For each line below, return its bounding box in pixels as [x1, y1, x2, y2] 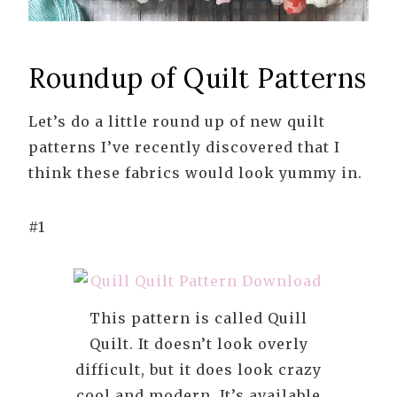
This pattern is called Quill [90, 309, 307, 328]
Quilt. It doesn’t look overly [89, 335, 308, 354]
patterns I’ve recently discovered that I [28, 138, 340, 157]
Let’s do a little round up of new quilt [28, 113, 325, 131]
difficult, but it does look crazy [75, 361, 322, 379]
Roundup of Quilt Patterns [28, 61, 367, 96]
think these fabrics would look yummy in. [28, 164, 362, 183]
